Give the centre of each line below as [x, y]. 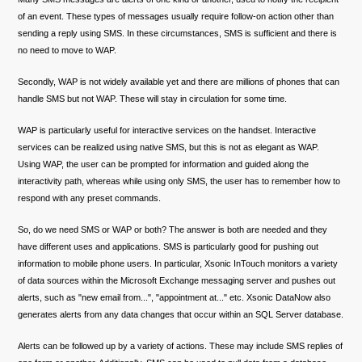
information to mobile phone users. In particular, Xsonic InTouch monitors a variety [178, 264]
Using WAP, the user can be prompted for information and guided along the [164, 164]
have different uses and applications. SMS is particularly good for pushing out [168, 247]
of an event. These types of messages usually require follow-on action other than [176, 17]
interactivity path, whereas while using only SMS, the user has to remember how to [179, 181]
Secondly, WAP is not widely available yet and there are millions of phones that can [179, 82]
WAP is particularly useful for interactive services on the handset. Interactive [167, 130]
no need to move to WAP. [67, 51]
